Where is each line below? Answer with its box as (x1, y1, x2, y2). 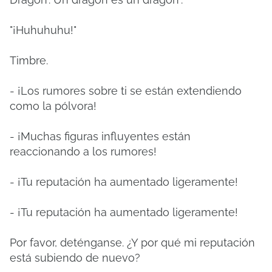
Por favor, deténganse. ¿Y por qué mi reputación (10, 236, 255, 249)
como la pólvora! (10, 100, 97, 112)
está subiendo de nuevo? (10, 251, 140, 264)
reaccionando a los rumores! (10, 145, 157, 158)
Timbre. (10, 54, 48, 67)
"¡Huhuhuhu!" (10, 24, 76, 36)
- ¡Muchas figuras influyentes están (10, 130, 191, 143)
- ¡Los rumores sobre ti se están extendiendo (10, 84, 242, 97)
